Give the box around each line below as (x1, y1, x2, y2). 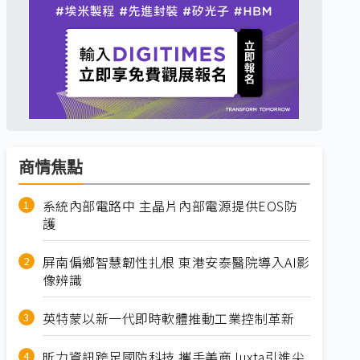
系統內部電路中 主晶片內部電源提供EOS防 (42, 196, 298, 215)
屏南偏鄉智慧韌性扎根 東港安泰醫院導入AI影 (42, 252, 310, 272)
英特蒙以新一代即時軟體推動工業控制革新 (42, 309, 295, 328)
